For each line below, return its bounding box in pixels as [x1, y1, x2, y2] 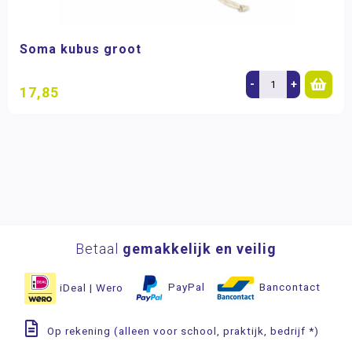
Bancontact [258, 280, 321, 294]
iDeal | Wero [59, 280, 123, 294]
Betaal [75, 240, 123, 257]
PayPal [167, 280, 205, 294]
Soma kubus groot [20, 41, 141, 57]
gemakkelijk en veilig [123, 240, 277, 257]
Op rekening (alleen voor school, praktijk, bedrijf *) [47, 324, 319, 337]
